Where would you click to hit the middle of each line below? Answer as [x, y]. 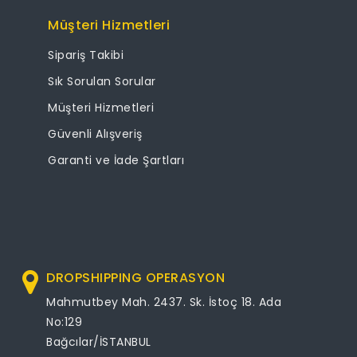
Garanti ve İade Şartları [116, 160]
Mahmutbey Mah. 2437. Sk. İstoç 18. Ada [164, 302]
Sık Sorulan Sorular [102, 81]
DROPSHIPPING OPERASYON [136, 277]
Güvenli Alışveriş [95, 134]
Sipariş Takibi [86, 55]
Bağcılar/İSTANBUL [99, 341]
